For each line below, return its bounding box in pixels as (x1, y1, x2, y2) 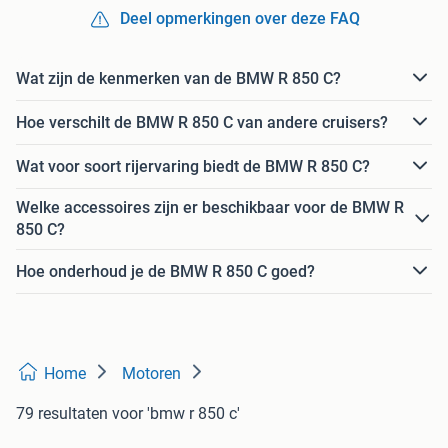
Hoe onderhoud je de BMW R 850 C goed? (16, 261, 315, 281)
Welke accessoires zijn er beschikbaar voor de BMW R (16, 198, 404, 218)
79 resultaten (16, 404, 108, 424)
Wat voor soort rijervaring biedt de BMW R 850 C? (16, 156, 370, 176)
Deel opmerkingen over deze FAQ (120, 9, 360, 29)
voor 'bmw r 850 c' (112, 404, 240, 424)
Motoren (122, 364, 181, 384)
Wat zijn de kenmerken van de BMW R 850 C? (16, 68, 341, 88)
